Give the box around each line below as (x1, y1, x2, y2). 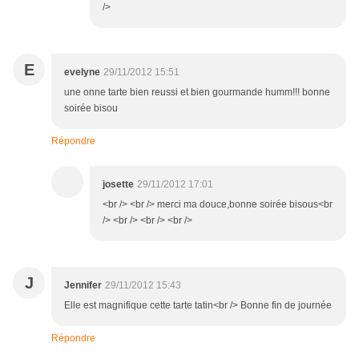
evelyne (64, 67, 100, 79)
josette (103, 179, 134, 191)
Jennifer (64, 280, 102, 292)
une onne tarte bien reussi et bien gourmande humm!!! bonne (64, 87, 330, 99)
